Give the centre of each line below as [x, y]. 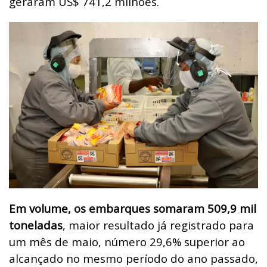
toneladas [36, 225]
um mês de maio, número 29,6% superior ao [127, 241]
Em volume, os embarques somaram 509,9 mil [133, 208]
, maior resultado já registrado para [158, 225]
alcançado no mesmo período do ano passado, [133, 258]
